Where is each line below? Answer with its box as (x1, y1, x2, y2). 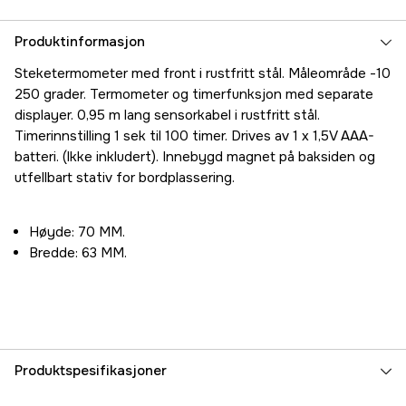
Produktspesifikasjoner (14, 362, 167, 381)
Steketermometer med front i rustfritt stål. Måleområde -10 (14, 64, 391, 83)
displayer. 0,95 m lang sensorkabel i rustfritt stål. (14, 106, 320, 125)
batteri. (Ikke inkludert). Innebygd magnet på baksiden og (14, 148, 375, 167)
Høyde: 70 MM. (29, 223, 125, 242)
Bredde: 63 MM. (29, 244, 127, 263)
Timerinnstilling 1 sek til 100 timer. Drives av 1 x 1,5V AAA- (14, 127, 374, 146)
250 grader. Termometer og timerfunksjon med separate (14, 85, 373, 104)
